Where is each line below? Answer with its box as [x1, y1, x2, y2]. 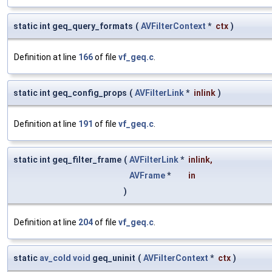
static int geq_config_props [13, 87, 127, 98]
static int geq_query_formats [13, 21, 133, 31]
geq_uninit [90, 253, 135, 263]
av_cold [39, 253, 71, 263]
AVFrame [129, 170, 165, 180]
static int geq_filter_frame [13, 154, 121, 165]
